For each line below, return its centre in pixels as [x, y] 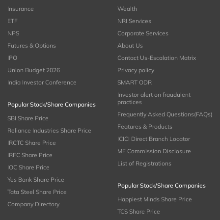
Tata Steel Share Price [37, 192]
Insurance [21, 8]
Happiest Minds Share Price [155, 199]
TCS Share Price [139, 211]
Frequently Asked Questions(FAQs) [165, 114]
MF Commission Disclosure [154, 151]
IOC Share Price [28, 167]
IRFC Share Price [30, 155]
